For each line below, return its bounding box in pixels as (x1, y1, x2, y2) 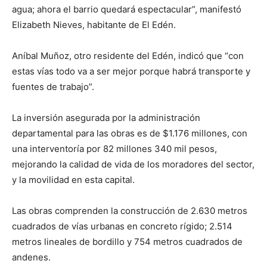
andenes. (12, 252, 51, 263)
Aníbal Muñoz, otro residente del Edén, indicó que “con (12, 50, 244, 62)
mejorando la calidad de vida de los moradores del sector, (12, 159, 254, 170)
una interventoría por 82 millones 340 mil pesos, (12, 143, 217, 155)
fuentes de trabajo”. (12, 81, 94, 93)
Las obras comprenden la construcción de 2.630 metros (12, 205, 247, 217)
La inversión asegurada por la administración (12, 112, 200, 124)
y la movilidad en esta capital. (12, 174, 135, 186)
